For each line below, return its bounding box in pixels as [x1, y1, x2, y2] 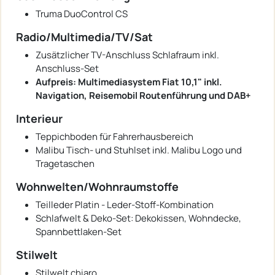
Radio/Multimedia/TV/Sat [16, 29, 153, 44]
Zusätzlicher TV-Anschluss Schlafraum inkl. [36, 48, 219, 61]
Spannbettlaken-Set [36, 225, 122, 238]
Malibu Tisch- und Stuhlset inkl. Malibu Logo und [36, 143, 242, 157]
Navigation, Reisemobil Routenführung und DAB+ [36, 88, 251, 102]
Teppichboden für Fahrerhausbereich [36, 130, 193, 143]
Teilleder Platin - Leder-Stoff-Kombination [36, 198, 214, 211]
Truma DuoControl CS [36, 7, 128, 20]
